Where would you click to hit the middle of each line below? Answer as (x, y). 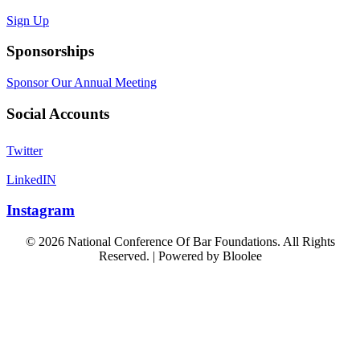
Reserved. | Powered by (160, 256)
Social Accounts (58, 113)
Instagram (41, 211)
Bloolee (242, 256)
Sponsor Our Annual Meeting (82, 83)
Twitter (25, 150)
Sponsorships (50, 51)
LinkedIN (31, 179)
